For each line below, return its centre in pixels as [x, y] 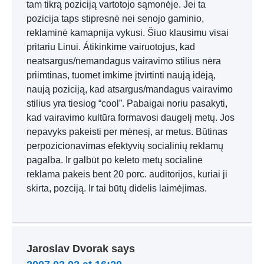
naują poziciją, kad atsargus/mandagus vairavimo [130, 89]
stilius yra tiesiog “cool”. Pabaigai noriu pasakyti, [127, 103]
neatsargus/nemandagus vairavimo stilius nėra [124, 61]
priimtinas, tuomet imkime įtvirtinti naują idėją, [121, 75]
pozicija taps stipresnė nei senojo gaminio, [115, 19]
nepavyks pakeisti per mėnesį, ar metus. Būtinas [127, 132]
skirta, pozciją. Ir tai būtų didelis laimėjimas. [117, 188]
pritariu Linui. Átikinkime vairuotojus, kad [111, 47]
